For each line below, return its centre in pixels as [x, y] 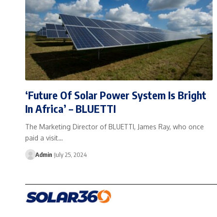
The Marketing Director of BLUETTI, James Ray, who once [115, 126]
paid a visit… [44, 138]
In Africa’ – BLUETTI [70, 108]
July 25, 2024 [70, 154]
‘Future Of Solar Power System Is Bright [116, 95]
